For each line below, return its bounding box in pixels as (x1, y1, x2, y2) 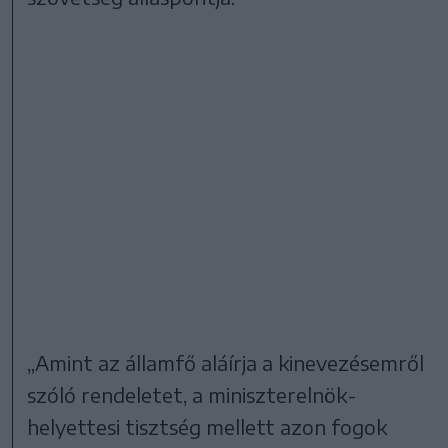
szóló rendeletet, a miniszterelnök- (27, 382, 358, 408)
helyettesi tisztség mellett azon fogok (27, 414, 388, 440)
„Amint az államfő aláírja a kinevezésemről (27, 350, 425, 376)
